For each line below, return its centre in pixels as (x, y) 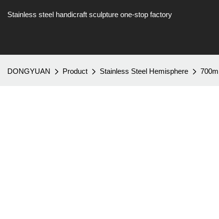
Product (75, 71)
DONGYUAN (29, 71)
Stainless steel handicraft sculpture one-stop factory (90, 14)
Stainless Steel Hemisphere (144, 71)
